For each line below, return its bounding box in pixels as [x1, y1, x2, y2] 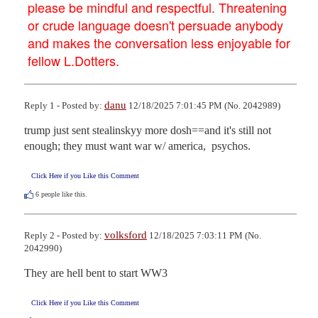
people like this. [39, 190, 87, 198]
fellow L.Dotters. [28, 50, 119, 70]
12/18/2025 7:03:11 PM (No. [147, 229, 261, 241]
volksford [104, 229, 147, 241]
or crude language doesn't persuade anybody [28, 15, 283, 34]
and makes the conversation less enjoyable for [28, 33, 290, 52]
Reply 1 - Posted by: [24, 99, 104, 111]
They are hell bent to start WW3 [24, 266, 168, 279]
